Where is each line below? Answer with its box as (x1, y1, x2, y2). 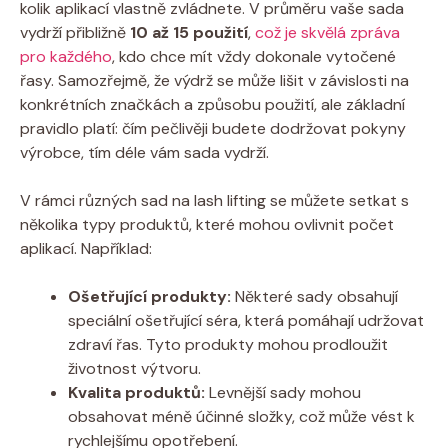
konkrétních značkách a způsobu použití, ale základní (20, 93, 405, 115)
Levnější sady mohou (205, 381, 361, 403)
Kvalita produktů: (68, 381, 205, 403)
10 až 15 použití (130, 21, 248, 43)
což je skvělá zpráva (255, 21, 400, 43)
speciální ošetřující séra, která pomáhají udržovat (68, 309, 424, 331)
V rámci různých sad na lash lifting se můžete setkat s (20, 189, 409, 211)
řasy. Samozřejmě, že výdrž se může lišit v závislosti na (20, 69, 409, 91)
